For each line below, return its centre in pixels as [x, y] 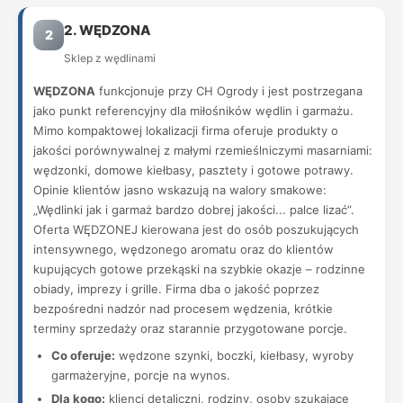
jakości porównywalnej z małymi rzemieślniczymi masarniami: [203, 150]
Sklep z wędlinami [110, 58]
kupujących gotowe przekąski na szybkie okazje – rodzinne [199, 269]
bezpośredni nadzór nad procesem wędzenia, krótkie [183, 309]
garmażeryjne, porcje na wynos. [141, 375]
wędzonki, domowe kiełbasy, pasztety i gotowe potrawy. [193, 170]
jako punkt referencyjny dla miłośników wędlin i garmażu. [193, 111]
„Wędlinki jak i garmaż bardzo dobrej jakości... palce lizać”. [194, 210]
